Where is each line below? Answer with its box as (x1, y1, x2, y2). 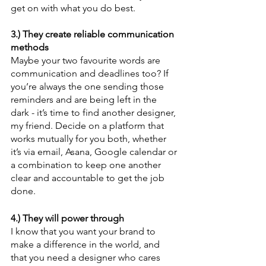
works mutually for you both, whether (11, 133, 169, 144)
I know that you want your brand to (11, 226, 158, 237)
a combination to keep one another (11, 159, 163, 170)
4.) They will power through (11, 213, 124, 224)
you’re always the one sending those (11, 81, 166, 92)
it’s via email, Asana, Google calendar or (11, 146, 179, 157)
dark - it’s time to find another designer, (11, 107, 178, 118)
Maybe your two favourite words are (11, 55, 163, 66)
